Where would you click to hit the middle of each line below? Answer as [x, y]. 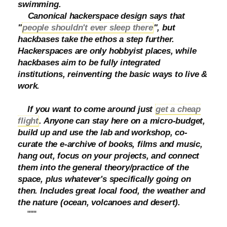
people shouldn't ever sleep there [88, 28]
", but [164, 28]
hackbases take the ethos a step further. [96, 39]
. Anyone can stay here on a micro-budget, [122, 121]
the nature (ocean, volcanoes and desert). [99, 202]
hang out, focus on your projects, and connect [109, 156]
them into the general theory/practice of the [103, 167]
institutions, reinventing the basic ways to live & [113, 74]
